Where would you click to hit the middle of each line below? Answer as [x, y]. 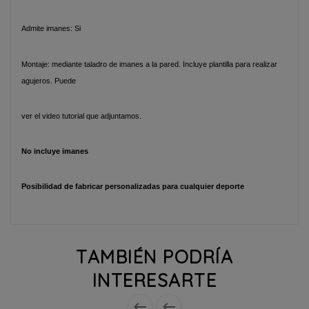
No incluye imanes [55, 151]
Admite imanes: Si [51, 29]
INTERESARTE [154, 280]
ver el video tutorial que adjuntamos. [81, 116]
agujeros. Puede [49, 80]
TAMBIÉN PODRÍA [154, 257]
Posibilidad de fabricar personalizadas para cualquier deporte [133, 187]
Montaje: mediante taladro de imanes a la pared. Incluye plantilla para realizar [149, 64]
